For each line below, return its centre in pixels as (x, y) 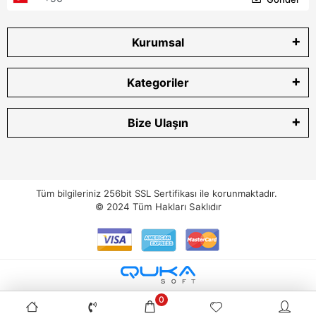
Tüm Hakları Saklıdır (177, 206)
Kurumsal (158, 42)
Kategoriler (158, 82)
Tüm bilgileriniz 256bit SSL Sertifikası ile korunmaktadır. (158, 193)
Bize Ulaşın (158, 122)
